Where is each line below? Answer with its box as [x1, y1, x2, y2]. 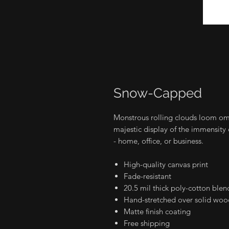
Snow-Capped [113, 85, 202, 101]
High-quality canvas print [124, 159, 208, 169]
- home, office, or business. [113, 135, 203, 146]
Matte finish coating [124, 206, 191, 216]
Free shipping [124, 218, 170, 228]
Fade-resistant [124, 171, 171, 181]
